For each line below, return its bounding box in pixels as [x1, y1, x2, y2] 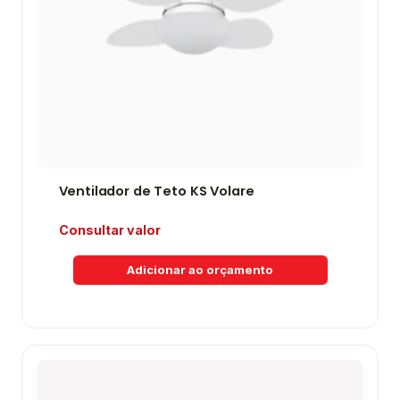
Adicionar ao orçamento [127, 262, 273, 277]
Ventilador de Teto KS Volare [58, 182, 254, 201]
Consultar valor [58, 222, 161, 238]
